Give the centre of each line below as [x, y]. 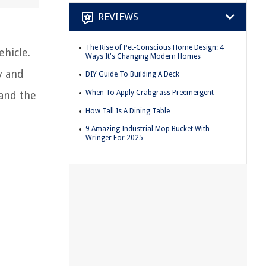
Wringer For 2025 [114, 138]
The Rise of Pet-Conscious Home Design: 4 [155, 47]
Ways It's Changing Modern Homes [143, 56]
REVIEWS [118, 17]
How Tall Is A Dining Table [128, 111]
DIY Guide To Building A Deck [132, 75]
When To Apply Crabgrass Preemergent [150, 92]
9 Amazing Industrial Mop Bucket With [148, 129]
